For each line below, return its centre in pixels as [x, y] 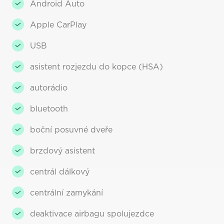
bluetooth [49, 109]
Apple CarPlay [58, 25]
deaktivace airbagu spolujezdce [92, 214]
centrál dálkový [60, 172]
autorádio [49, 88]
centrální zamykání [66, 193]
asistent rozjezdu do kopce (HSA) [96, 67]
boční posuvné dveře [71, 130]
